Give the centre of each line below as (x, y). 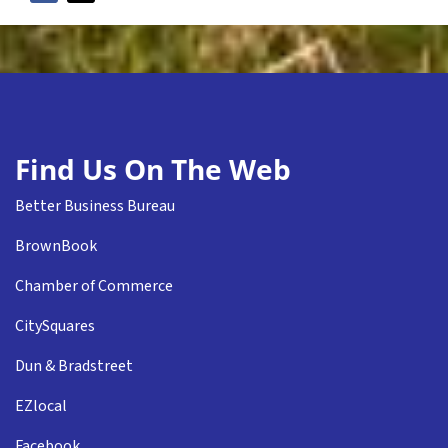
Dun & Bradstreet (74, 366)
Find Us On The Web (153, 169)
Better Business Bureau (95, 206)
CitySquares (55, 326)
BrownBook (56, 246)
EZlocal (41, 406)
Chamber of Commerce (94, 286)
